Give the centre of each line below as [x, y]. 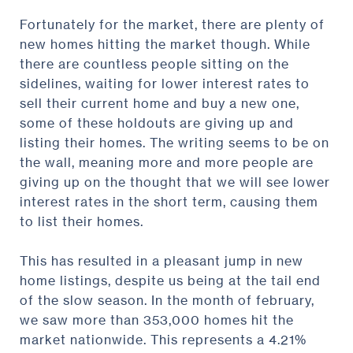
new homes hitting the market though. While [165, 44]
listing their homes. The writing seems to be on [175, 142]
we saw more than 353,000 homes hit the [157, 320]
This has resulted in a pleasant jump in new [162, 260]
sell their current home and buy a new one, [160, 103]
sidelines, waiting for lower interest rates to [165, 83]
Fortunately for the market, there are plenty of [172, 24]
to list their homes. [82, 221]
